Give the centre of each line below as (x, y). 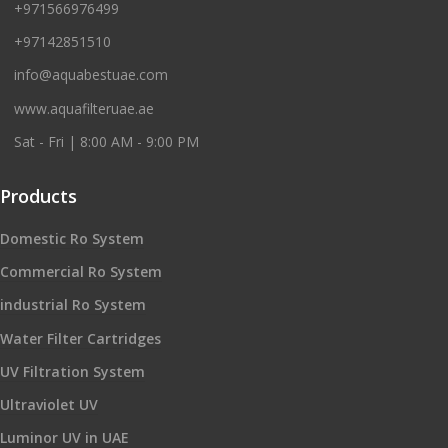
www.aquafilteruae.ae (84, 108)
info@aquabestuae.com (91, 75)
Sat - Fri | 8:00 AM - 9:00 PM (106, 142)
